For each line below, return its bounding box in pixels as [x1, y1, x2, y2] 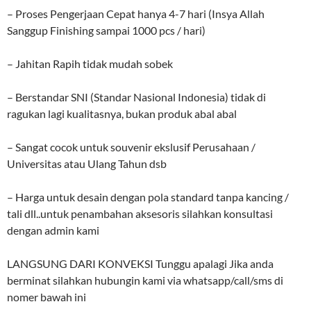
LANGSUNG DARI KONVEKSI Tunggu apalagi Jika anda [7, 257, 274, 271]
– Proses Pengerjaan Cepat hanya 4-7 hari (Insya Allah [7, 7, 264, 21]
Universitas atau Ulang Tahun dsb [7, 157, 167, 171]
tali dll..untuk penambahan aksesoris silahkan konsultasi [7, 207, 273, 221]
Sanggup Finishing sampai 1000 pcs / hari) [7, 24, 205, 37]
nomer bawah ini [7, 290, 86, 304]
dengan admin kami [7, 224, 99, 237]
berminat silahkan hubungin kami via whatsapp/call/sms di [7, 274, 283, 287]
